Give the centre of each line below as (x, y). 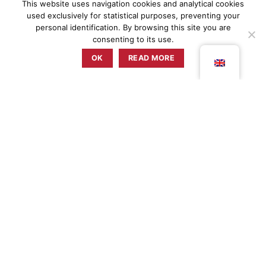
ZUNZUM (41, 143)
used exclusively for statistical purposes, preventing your (133, 15)
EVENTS (47, 168)
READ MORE (151, 58)
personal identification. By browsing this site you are (133, 27)
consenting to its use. (133, 39)
